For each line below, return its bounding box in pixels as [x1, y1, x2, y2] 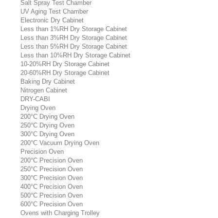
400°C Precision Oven [20, 183, 83, 190]
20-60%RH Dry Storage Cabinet [20, 69, 109, 76]
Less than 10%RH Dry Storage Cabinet [20, 52, 130, 59]
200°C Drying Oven [20, 113, 74, 120]
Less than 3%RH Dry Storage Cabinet [20, 34, 127, 41]
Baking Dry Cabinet [20, 78, 75, 85]
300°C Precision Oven [20, 174, 83, 182]
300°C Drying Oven [20, 130, 74, 138]
